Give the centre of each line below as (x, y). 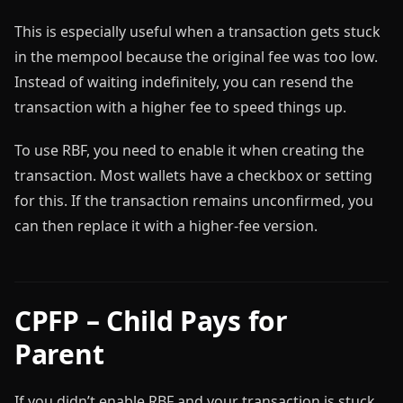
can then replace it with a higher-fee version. (166, 225)
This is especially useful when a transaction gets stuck (197, 31)
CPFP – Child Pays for (151, 320)
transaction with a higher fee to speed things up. (180, 107)
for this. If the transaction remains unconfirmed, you (194, 200)
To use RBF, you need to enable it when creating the (189, 150)
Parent (59, 354)
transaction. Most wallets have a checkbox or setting (193, 175)
